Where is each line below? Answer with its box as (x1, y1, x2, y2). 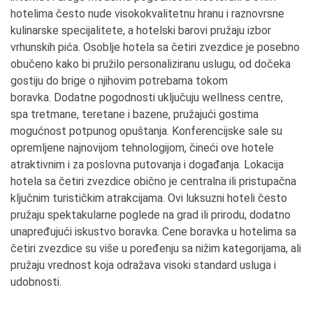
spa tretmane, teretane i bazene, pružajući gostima (10, 108, 259, 121)
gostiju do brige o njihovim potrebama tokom (10, 74, 228, 87)
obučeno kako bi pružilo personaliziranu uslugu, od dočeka (10, 57, 291, 71)
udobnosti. (10, 275, 61, 289)
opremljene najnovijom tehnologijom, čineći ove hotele (10, 141, 274, 154)
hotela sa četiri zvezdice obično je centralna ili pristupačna (10, 175, 296, 188)
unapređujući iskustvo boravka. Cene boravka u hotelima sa (10, 225, 296, 238)
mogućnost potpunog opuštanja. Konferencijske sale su (10, 124, 282, 138)
